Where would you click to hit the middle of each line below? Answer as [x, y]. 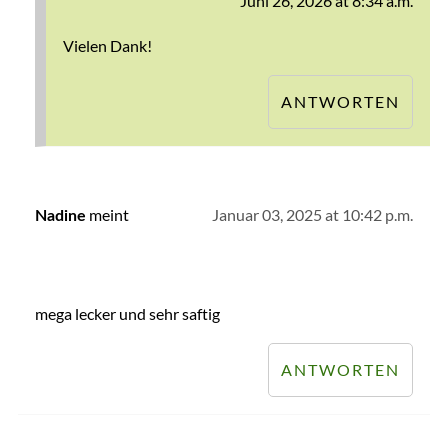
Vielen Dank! [107, 46]
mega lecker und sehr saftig [127, 314]
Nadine [60, 216]
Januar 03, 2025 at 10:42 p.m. [313, 215]
